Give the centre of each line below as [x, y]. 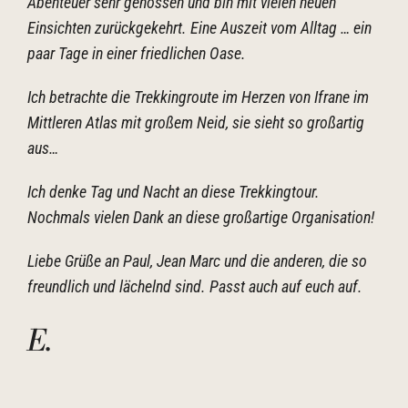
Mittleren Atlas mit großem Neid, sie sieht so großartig [196, 122]
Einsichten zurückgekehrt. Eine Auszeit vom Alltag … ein [199, 28]
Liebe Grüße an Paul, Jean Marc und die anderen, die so [197, 261]
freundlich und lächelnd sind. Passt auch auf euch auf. [195, 286]
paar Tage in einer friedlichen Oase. [137, 53]
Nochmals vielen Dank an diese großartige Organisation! [201, 217]
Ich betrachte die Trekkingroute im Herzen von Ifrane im [198, 97]
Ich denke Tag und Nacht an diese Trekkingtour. [173, 192]
